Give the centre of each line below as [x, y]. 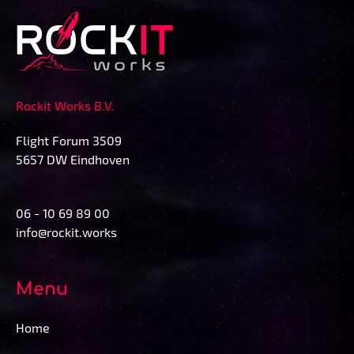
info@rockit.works [66, 232]
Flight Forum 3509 [69, 140]
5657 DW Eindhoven [73, 159]
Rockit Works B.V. [65, 105]
